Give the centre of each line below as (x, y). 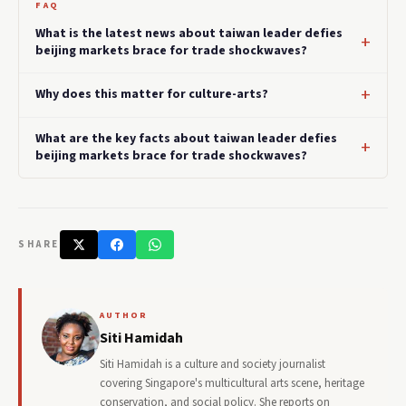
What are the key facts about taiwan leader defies (186, 138)
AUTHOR (124, 315)
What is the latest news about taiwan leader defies (189, 33)
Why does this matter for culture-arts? (152, 95)
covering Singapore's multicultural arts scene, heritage (232, 383)
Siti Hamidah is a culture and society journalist (213, 364)
